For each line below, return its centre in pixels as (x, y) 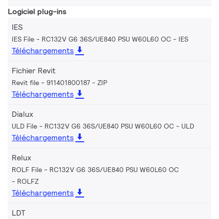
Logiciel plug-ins (37, 11)
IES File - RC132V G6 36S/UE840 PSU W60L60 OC (91, 39)
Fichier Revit (34, 70)
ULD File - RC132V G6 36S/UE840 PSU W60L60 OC (93, 126)
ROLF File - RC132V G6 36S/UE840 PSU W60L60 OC (95, 169)
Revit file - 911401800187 (51, 82)
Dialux (22, 114)
